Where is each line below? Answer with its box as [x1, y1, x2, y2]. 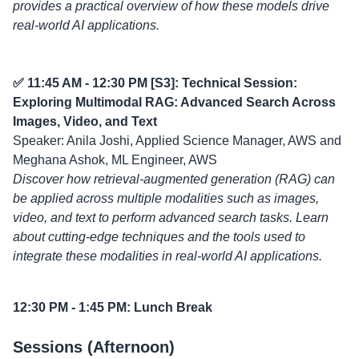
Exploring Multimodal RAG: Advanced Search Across [13, 95, 336, 109]
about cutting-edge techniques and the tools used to [13, 230, 305, 244]
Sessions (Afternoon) [13, 338, 175, 356]
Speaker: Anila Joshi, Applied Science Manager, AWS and [13, 134, 341, 147]
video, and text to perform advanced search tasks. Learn [13, 211, 329, 224]
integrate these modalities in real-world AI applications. [13, 249, 322, 263]
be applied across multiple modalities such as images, [13, 192, 319, 205]
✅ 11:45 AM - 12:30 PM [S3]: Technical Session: [13, 76, 297, 90]
